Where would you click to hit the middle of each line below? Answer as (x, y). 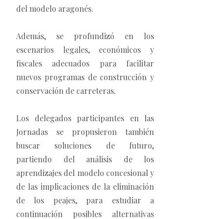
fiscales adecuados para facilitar (85, 64)
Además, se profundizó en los (85, 36)
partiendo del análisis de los (85, 159)
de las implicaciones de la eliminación (85, 187)
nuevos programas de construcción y (85, 77)
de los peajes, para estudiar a (85, 200)
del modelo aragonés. (55, 9)
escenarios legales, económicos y (85, 50)
